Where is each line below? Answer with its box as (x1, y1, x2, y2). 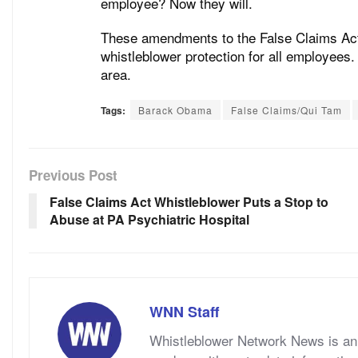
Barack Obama (138, 102, 213, 117)
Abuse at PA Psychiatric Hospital (50, 209, 249, 229)
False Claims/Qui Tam (231, 102, 342, 117)
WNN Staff (149, 300, 219, 322)
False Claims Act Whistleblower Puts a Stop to (50, 192, 328, 211)
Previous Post (29, 165, 117, 185)
